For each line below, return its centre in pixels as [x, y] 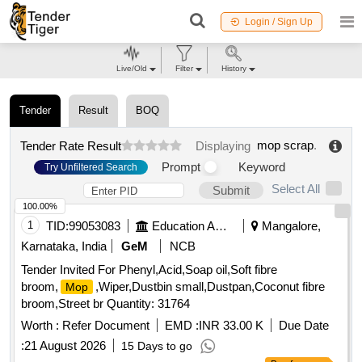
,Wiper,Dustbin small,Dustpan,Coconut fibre [210, 287]
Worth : [40, 326]
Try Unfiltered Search [91, 167]
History [234, 68]
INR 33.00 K [231, 326]
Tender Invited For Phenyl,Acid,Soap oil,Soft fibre [149, 270]
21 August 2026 [65, 346]
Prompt [181, 167]
